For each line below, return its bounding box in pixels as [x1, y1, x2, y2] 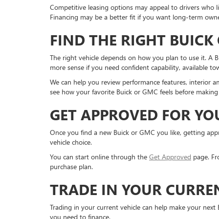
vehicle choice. [50, 137, 92, 147]
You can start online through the [50, 152, 149, 161]
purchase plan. [50, 162, 93, 171]
